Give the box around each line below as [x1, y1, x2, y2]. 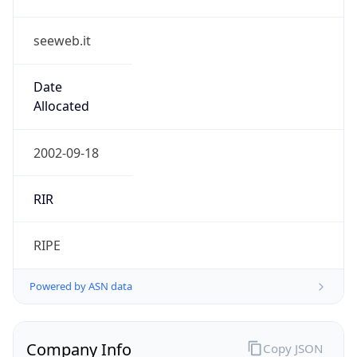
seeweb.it [33, 32, 91, 50]
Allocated [33, 97, 89, 116]
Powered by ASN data [29, 279, 132, 294]
